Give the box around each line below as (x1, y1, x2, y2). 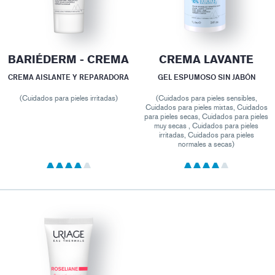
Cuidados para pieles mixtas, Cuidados (145, 103, 268, 112)
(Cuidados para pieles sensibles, (155, 94, 257, 103)
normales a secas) (178, 140, 235, 149)
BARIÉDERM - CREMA (8, 53, 130, 67)
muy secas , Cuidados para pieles (154, 122, 259, 131)
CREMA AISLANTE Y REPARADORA (8, 72, 130, 82)
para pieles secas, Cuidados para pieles (144, 112, 269, 122)
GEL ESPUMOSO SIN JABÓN (157, 72, 255, 82)
